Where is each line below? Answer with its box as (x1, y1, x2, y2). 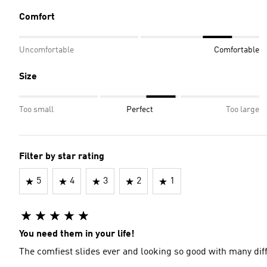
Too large (226, 105, 259, 114)
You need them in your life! (19, 229, 135, 239)
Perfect (126, 105, 153, 114)
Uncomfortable (19, 46, 74, 54)
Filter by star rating (19, 152, 104, 162)
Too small (19, 105, 54, 114)
